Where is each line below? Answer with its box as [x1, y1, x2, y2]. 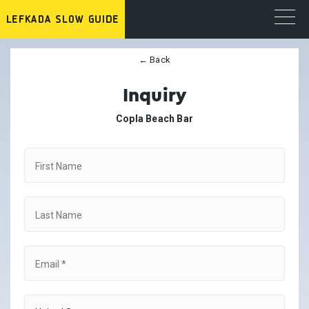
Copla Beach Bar [116, 113, 193, 124]
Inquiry [122, 86, 187, 105]
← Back [138, 54, 171, 65]
